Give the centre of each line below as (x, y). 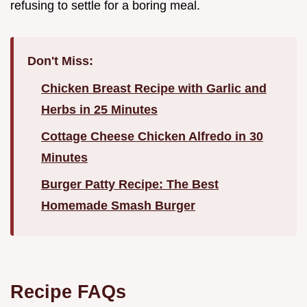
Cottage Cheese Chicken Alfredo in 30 (152, 137)
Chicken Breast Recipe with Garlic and (154, 89)
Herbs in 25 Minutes (99, 110)
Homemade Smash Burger (118, 206)
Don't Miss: (60, 61)
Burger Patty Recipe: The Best (130, 185)
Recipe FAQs (68, 292)
